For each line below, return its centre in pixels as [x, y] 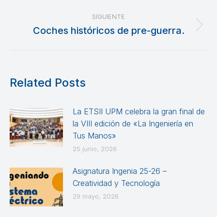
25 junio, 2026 [95, 148]
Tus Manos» [94, 135]
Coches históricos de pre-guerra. [108, 30]
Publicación [128, 30]
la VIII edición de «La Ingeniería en [133, 123]
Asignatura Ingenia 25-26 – [120, 171]
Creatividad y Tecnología [116, 183]
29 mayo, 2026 [96, 196]
